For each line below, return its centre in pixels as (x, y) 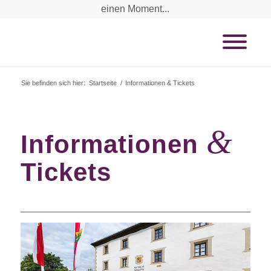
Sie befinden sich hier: (53, 83)
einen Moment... (135, 9)
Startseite (103, 83)
